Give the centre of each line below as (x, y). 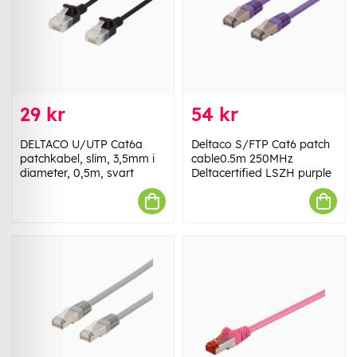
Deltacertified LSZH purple (261, 173)
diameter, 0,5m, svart (77, 173)
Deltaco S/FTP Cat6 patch (261, 145)
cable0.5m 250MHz (242, 159)
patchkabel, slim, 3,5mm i (87, 159)
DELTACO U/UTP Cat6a (81, 145)
